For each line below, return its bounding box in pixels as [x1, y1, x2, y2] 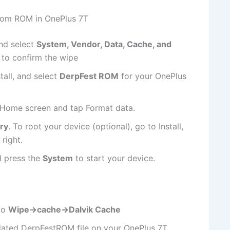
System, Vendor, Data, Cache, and [36, 39, 171, 50]
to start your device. [73, 153, 155, 164]
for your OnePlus [119, 71, 186, 82]
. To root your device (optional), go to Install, [8, 121, 183, 132]
